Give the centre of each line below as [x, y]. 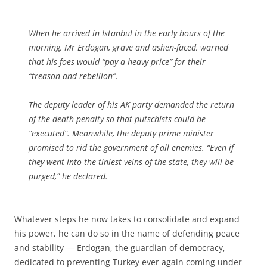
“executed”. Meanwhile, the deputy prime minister [121, 133]
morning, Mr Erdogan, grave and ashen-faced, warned [128, 47]
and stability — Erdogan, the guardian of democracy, [120, 247]
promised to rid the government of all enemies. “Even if [131, 147]
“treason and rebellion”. [73, 76]
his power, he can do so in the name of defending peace [127, 233]
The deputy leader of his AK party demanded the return [131, 104]
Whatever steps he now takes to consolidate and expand [127, 219]
